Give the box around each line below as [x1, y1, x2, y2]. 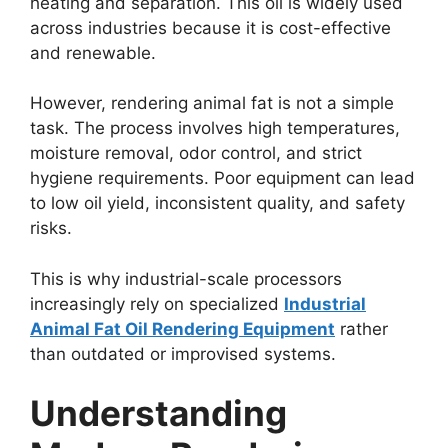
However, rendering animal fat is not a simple [30, 93, 394, 113]
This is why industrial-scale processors [30, 268, 342, 289]
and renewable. [30, 42, 156, 63]
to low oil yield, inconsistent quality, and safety [30, 193, 405, 213]
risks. [30, 218, 72, 238]
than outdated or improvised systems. [30, 343, 336, 364]
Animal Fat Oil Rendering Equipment [30, 318, 335, 339]
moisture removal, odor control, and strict [30, 143, 362, 163]
